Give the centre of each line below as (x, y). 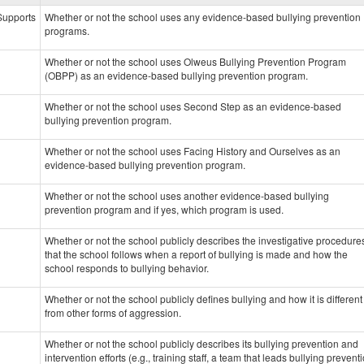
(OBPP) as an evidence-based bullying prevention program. (176, 75)
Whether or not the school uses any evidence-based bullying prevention (203, 17)
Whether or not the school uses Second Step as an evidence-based (193, 106)
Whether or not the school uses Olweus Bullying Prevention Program (195, 61)
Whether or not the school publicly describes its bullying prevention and (201, 343)
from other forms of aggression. (113, 312)
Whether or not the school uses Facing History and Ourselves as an (193, 151)
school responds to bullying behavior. (127, 268)
